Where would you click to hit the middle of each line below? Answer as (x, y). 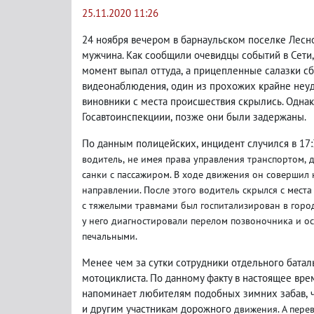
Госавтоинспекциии (126, 117)
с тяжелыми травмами (131, 205)
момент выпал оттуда (131, 70)
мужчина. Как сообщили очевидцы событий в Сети (197, 55)
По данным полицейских (139, 143)
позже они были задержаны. (241, 117)
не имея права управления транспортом (216, 159)
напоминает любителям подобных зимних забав (194, 293)
